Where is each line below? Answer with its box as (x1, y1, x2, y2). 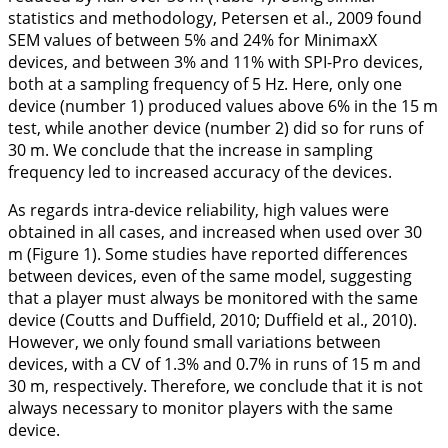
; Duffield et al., (256, 309, 372, 331)
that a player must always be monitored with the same (8, 287, 418, 309)
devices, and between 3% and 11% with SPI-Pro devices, (8, 51, 423, 73)
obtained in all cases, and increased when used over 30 (8, 221, 422, 243)
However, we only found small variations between (8, 331, 381, 353)
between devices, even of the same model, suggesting (8, 265, 412, 287)
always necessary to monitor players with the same (8, 397, 393, 419)
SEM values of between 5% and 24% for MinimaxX (8, 29, 377, 51)
